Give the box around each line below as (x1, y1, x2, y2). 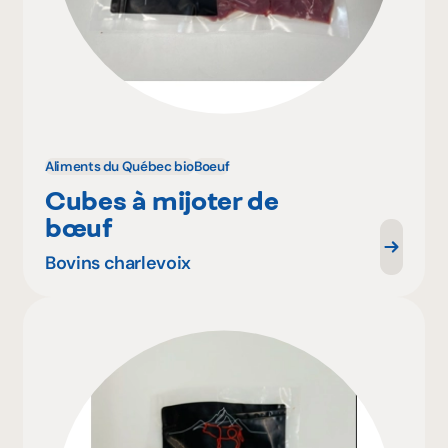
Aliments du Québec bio (45, 158, 195, 176)
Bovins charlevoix (45, 250, 191, 275)
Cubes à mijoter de (45, 184, 279, 216)
